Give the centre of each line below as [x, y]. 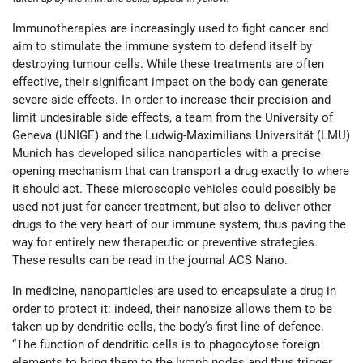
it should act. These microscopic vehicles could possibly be [174, 189]
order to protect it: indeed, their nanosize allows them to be [172, 309]
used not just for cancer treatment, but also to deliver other [172, 207]
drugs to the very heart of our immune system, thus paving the [179, 225]
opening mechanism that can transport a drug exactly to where [181, 171]
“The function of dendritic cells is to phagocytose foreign [166, 345]
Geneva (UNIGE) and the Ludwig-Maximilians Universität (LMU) [181, 136]
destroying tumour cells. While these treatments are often [168, 64]
